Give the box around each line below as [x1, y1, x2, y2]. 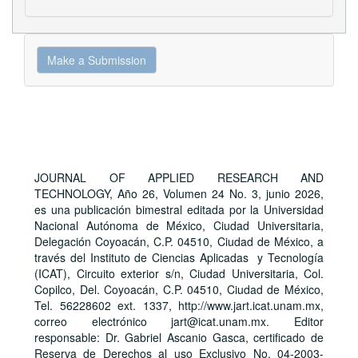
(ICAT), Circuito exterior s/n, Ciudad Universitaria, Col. [34, 265, 324, 281]
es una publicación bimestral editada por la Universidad [34, 201, 324, 217]
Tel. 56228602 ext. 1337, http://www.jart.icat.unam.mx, [34, 297, 324, 313]
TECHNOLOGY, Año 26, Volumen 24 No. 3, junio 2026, [34, 185, 324, 201]
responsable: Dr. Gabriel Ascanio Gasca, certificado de [34, 329, 324, 345]
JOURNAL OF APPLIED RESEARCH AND [34, 169, 324, 185]
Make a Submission [47, 52, 146, 68]
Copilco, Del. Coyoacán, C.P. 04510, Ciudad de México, [34, 281, 324, 297]
